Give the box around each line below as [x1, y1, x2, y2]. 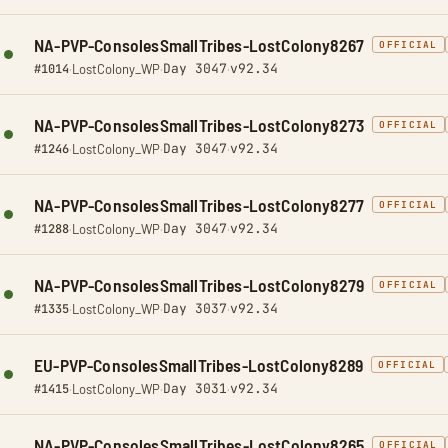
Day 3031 [163, 380, 227, 397]
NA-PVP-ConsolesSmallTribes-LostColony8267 [34, 34, 365, 56]
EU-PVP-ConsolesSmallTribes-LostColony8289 [34, 354, 364, 376]
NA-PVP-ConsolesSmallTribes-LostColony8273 [34, 114, 365, 136]
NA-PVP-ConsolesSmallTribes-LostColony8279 [34, 274, 365, 296]
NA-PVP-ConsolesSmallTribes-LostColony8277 [34, 194, 365, 216]
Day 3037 [163, 300, 227, 317]
